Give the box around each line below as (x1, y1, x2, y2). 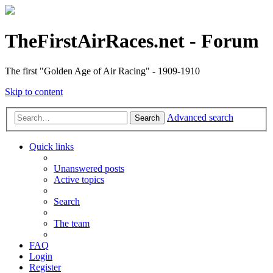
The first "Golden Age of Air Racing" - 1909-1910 (5, 65, 200, 76)
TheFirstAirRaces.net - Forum (5, 30, 259, 52)
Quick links (29, 141, 74, 152)
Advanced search (167, 112, 233, 123)
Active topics (54, 174, 104, 185)
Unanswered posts (54, 163, 124, 174)
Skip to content (5, 86, 63, 97)
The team (54, 218, 90, 229)
